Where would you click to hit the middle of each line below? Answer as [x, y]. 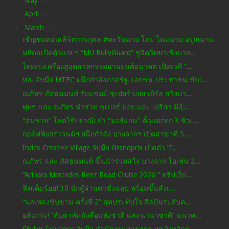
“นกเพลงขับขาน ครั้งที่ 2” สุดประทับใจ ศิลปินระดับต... [107, 202]
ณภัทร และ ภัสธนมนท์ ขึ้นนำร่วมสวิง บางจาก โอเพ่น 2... [111, 161]
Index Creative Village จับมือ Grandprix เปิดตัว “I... [100, 147]
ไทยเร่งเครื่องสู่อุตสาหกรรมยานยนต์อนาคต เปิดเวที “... [107, 66]
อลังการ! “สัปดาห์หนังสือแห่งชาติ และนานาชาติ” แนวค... [112, 215]
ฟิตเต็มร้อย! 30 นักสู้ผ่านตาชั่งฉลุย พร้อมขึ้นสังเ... [99, 188]
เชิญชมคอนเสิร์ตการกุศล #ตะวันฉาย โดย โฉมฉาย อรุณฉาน [118, 39]
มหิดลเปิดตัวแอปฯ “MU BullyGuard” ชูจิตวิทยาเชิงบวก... [109, 53]
